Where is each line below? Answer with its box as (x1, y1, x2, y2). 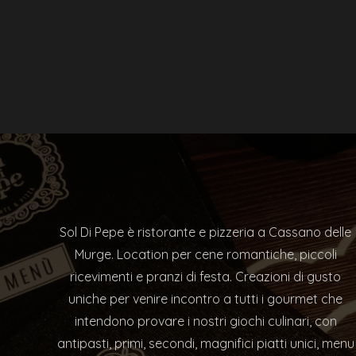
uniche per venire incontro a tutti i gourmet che (68, 290, 343, 307)
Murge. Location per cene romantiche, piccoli (74, 246, 337, 262)
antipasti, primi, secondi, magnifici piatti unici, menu (56, 335, 354, 351)
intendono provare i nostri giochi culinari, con (74, 312, 337, 329)
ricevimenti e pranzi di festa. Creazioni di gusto (70, 268, 342, 284)
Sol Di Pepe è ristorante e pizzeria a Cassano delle (60, 223, 352, 240)
